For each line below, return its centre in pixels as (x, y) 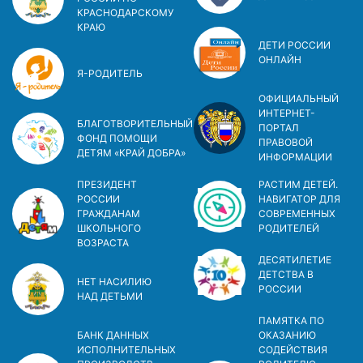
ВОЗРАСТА (103, 242)
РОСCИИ (280, 288)
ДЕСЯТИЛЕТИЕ (295, 259)
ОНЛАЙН (280, 59)
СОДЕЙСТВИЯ (293, 349)
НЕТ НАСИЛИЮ (114, 281)
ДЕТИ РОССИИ (295, 45)
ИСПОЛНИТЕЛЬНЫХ (126, 349)
